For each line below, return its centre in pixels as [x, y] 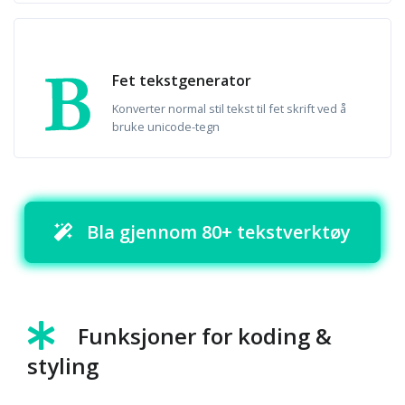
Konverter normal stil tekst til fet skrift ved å [229, 108]
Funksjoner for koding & [205, 336]
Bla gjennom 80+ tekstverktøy [219, 232]
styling [63, 366]
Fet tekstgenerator [182, 80]
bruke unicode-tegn [166, 127]
